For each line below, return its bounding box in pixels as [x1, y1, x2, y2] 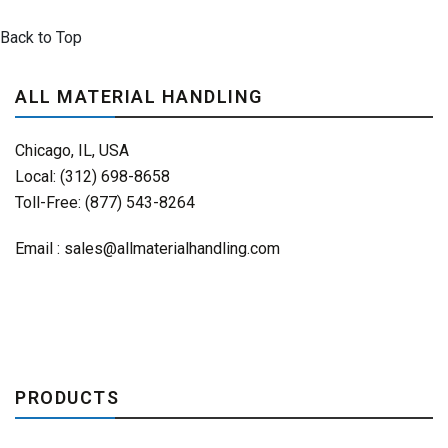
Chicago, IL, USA [15, 141, 129, 160]
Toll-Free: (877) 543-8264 [15, 193, 195, 212]
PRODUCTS [15, 387, 119, 408]
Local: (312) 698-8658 [15, 167, 170, 186]
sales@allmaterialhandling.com [64, 239, 280, 258]
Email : [15, 239, 64, 258]
